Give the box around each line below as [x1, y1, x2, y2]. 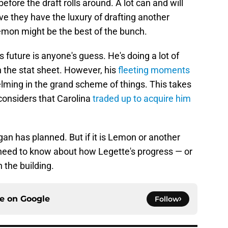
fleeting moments [118, 65, 190, 76]
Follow [155, 194, 179, 204]
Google [20, 194, 50, 204]
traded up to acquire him [93, 93, 191, 104]
